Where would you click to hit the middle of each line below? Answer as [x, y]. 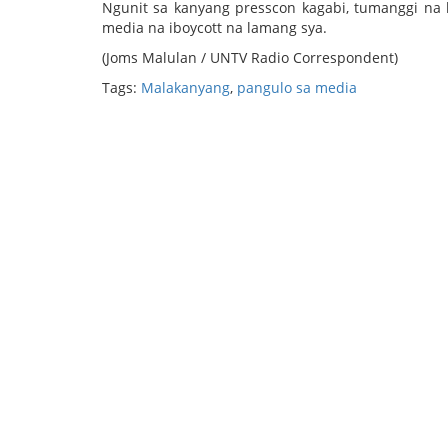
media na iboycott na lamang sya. [214, 27]
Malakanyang [185, 87]
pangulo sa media [297, 87]
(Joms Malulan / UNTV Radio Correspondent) [250, 57]
